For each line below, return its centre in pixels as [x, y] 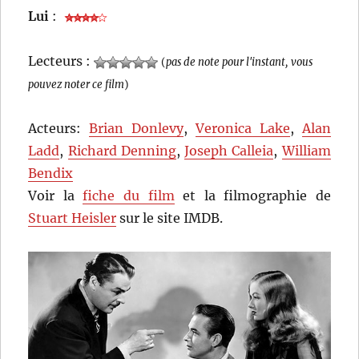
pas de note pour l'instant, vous [240, 62]
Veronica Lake [242, 129]
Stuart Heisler [73, 218]
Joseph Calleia [229, 151]
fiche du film [129, 196]
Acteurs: [59, 129]
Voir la [56, 196]
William [306, 151]
